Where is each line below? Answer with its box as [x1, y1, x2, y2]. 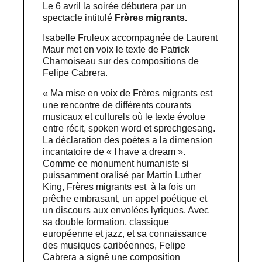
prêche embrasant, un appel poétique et [43, 193, 208, 204]
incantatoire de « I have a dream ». [43, 146, 186, 157]
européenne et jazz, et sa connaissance [43, 228, 208, 239]
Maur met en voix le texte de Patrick [43, 44, 190, 55]
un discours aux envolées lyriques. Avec [43, 205, 209, 215]
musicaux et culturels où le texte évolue [43, 111, 206, 122]
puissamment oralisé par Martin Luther [43, 170, 202, 180]
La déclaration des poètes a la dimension [43, 135, 213, 145]
